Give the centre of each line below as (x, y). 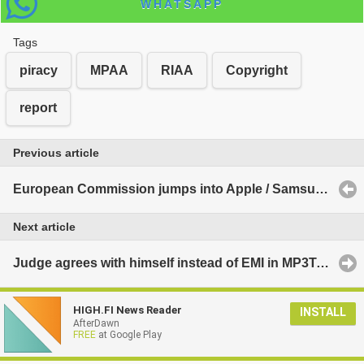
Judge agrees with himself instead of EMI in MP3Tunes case (323, 263)
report (38, 107)
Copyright (257, 70)
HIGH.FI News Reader (128, 310)
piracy (39, 70)
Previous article (56, 153)
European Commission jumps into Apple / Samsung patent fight (322, 189)
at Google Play (129, 334)
